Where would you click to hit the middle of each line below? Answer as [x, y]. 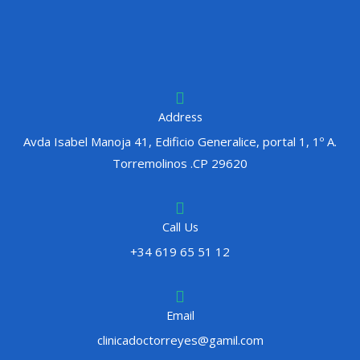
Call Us [180, 226]
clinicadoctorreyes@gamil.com [180, 340]
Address [180, 116]
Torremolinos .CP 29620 [180, 163]
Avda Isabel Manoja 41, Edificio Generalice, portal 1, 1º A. [180, 141]
